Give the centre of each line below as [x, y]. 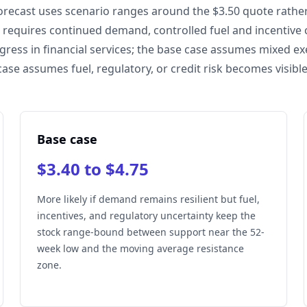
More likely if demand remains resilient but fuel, [149, 199]
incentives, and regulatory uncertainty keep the [147, 216]
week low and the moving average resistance [141, 248]
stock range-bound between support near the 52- [151, 232]
